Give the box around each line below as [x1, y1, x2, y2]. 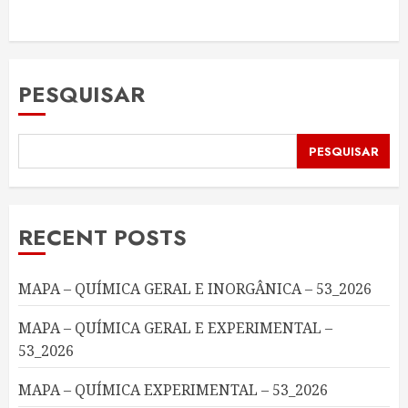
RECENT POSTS [18, 221, 187, 254]
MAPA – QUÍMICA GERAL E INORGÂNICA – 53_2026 [18, 279, 372, 300]
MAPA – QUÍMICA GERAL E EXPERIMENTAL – [18, 318, 332, 339]
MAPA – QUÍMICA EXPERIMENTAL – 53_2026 [18, 380, 328, 401]
